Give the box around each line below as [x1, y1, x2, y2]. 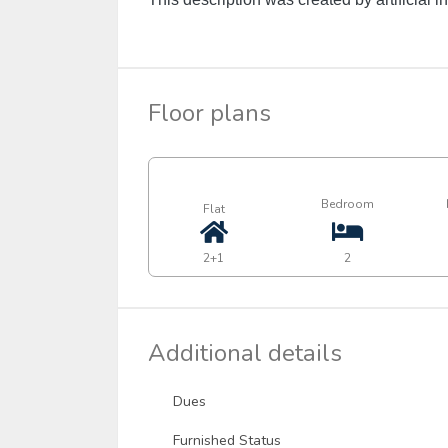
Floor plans [148, 96, 271, 129]
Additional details [148, 336, 342, 369]
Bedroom [321, 195, 375, 212]
